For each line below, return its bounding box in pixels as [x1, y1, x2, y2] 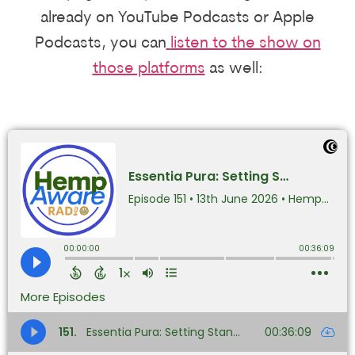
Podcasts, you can [34, 36, 166, 52]
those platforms [92, 61, 205, 78]
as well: [204, 61, 263, 78]
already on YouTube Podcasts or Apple [40, 10, 315, 27]
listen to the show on [170, 36, 321, 52]
